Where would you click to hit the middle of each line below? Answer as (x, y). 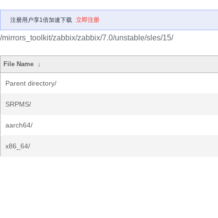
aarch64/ (19, 125)
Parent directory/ (31, 83)
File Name (19, 64)
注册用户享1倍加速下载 (41, 20)
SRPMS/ (18, 104)
